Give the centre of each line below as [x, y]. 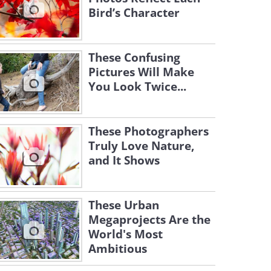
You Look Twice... [137, 87]
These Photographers [149, 131]
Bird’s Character [134, 13]
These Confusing [134, 57]
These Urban [124, 205]
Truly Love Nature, [141, 146]
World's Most [126, 234]
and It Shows [124, 160]
